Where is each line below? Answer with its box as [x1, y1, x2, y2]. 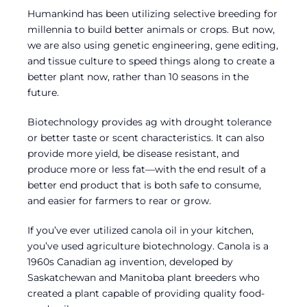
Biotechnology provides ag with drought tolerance [27, 116, 271, 129]
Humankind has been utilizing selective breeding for [27, 8, 278, 21]
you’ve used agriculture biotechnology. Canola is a [27, 240, 269, 253]
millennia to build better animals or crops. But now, [27, 23, 275, 36]
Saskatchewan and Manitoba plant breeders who [27, 271, 260, 284]
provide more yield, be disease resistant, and [27, 147, 239, 160]
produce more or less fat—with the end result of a [27, 163, 266, 176]
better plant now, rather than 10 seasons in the [27, 71, 249, 84]
